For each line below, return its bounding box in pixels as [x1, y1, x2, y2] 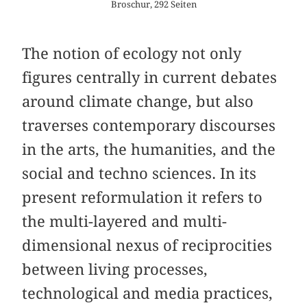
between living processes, [22, 260, 208, 279]
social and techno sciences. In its [22, 164, 257, 183]
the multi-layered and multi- [22, 212, 228, 231]
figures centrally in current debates [22, 69, 278, 87]
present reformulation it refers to [22, 188, 263, 207]
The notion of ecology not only [22, 45, 242, 63]
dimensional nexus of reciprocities [22, 236, 273, 255]
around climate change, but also [22, 93, 254, 111]
